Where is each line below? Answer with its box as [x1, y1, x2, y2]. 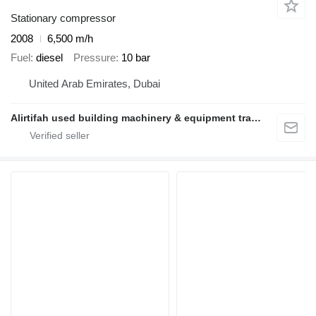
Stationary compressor [11, 12, 116, 25]
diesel [36, 51, 63, 63]
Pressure [73, 51, 116, 63]
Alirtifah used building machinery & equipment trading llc [251, 112, 261, 124]
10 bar [121, 51, 150, 63]
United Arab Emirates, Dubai [29, 78, 160, 90]
